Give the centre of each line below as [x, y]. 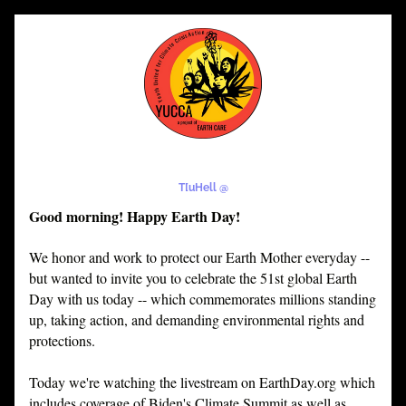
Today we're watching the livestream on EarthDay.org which [202, 382]
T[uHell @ [203, 188]
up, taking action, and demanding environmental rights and [197, 319]
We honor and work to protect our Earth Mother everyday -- [199, 257]
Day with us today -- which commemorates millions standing [203, 299]
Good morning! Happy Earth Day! [135, 216]
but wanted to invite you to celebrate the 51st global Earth [193, 278]
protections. [62, 340]
